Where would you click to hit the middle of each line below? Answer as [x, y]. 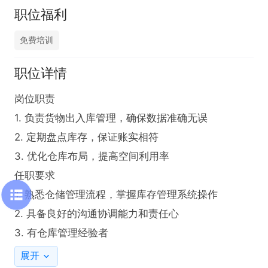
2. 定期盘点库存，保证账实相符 [86, 137]
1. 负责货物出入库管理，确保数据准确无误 [111, 118]
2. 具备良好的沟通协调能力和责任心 [97, 214]
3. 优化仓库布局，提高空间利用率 [92, 156]
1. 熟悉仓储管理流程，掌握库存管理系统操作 [116, 195]
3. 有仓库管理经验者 [61, 233]
